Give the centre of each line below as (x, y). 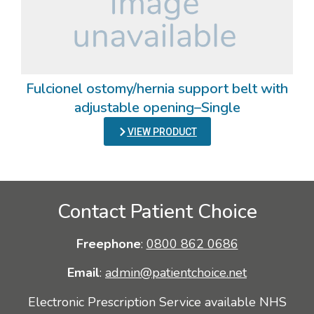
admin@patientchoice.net (176, 273)
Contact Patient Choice (157, 212)
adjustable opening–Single (157, 108)
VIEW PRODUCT (162, 132)
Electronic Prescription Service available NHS (157, 302)
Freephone (108, 244)
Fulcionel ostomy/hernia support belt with (157, 89)
